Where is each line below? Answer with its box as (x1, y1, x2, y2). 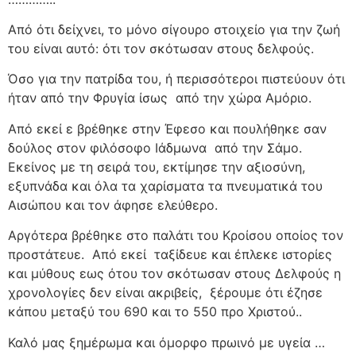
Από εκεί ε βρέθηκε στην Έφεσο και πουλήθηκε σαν (8, 120, 327, 137)
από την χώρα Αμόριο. (176, 90, 315, 106)
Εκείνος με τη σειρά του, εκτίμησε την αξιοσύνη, (8, 158, 305, 175)
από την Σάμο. (215, 139, 302, 156)
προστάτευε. (8, 246, 84, 263)
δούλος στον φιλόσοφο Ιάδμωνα (8, 139, 207, 156)
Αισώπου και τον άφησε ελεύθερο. (8, 196, 222, 213)
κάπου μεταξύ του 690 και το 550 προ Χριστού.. (8, 304, 302, 320)
